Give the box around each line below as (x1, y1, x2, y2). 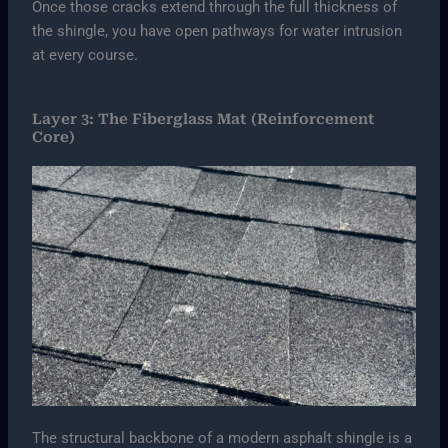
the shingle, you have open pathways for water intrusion (32, 21, 403, 40)
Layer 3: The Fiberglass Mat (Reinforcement (32, 110, 376, 129)
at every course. (32, 45, 139, 64)
